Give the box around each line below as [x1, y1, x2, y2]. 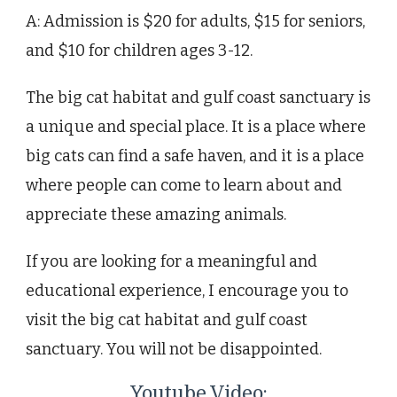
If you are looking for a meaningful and [26, 252, 317, 272]
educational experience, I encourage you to [26, 281, 348, 301]
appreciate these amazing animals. [26, 205, 286, 225]
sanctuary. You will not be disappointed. [26, 339, 322, 360]
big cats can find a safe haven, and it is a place [26, 146, 364, 167]
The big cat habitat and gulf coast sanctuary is [26, 88, 370, 108]
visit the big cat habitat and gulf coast [26, 310, 307, 331]
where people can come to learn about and [26, 175, 342, 196]
